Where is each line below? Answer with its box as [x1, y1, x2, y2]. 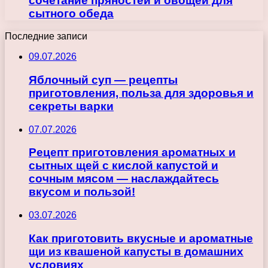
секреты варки [29, 99, 114, 112]
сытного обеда [29, 7, 114, 20]
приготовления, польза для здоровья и [29, 86, 254, 99]
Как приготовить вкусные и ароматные [29, 232, 253, 245]
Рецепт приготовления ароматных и [29, 146, 236, 159]
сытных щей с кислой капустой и [29, 159, 218, 172]
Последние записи [5, 31, 87, 42]
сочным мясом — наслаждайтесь [29, 172, 219, 185]
